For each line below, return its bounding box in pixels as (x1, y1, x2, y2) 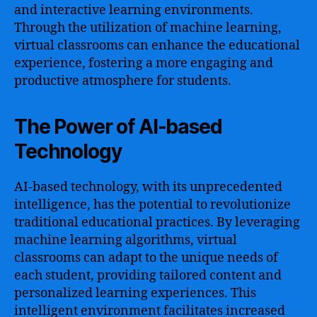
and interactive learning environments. (14, 1, 253, 18)
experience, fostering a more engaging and (14, 54, 273, 71)
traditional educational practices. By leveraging (14, 214, 300, 231)
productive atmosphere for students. (14, 72, 231, 89)
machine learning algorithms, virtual (14, 231, 237, 248)
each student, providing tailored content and (14, 267, 282, 284)
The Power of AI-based (14, 114, 222, 139)
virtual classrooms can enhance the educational (14, 37, 300, 54)
